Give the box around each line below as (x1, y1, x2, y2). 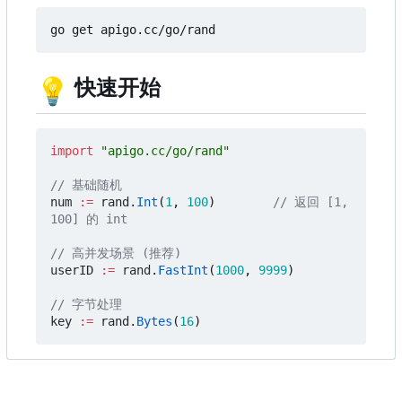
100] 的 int (50, 212, 127, 227)
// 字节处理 (50, 297, 122, 312)
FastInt (158, 263, 208, 278)
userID (50, 263, 93, 278)
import (50, 144, 93, 159)
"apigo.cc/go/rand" (100, 144, 230, 159)
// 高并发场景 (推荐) (50, 246, 181, 261)
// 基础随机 (50, 178, 122, 193)
